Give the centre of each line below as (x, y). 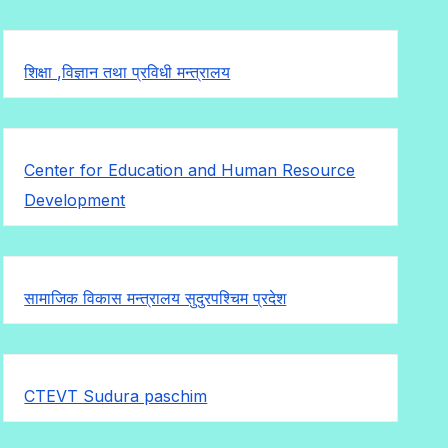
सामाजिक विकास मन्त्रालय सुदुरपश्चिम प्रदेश (155, 297)
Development (75, 199)
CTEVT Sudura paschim (116, 395)
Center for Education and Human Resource (190, 169)
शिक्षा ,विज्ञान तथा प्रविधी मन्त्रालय (127, 71)
